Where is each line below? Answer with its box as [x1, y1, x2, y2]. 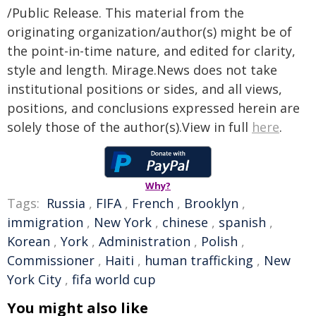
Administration [99, 233, 190, 250]
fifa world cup [72, 271, 156, 288]
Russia [47, 195, 85, 212]
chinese [162, 214, 208, 231]
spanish [219, 214, 266, 231]
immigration [7, 214, 83, 231]
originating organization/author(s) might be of [7, 23, 292, 40]
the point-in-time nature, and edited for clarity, [7, 42, 296, 59]
